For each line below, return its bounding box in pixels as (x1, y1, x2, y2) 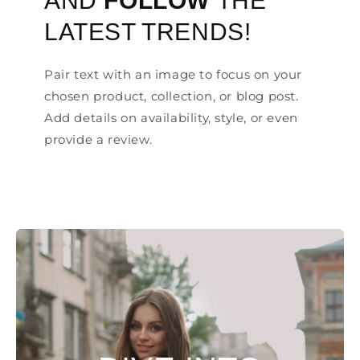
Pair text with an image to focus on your (44, 67, 303, 83)
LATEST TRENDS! (44, 18, 252, 46)
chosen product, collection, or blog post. (44, 88, 299, 104)
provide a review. (44, 132, 153, 148)
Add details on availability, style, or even (44, 110, 298, 126)
